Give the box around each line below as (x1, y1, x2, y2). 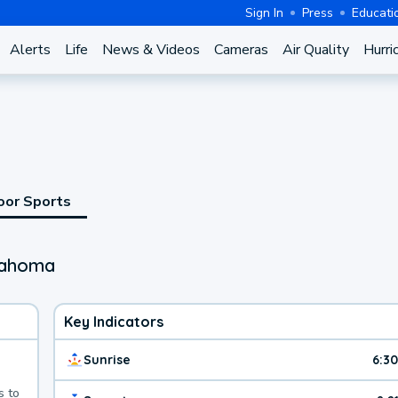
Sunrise (84, 351, 131, 368)
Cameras (213, 40, 268, 60)
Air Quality (282, 40, 349, 60)
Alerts (9, 40, 51, 60)
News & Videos (101, 40, 200, 60)
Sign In (245, 4, 283, 21)
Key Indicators (64, 312, 163, 330)
